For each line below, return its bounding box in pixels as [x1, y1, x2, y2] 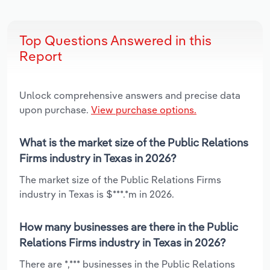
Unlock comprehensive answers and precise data [19, 89, 240, 101]
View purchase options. [91, 103, 196, 116]
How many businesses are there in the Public [19, 219, 238, 234]
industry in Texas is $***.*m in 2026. [19, 187, 174, 200]
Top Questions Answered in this [19, 31, 212, 49]
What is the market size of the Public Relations [19, 135, 248, 149]
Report [19, 47, 62, 64]
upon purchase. [19, 103, 91, 116]
